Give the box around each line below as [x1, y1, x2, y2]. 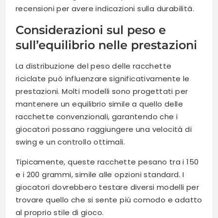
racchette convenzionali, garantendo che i [16, 111, 178, 122]
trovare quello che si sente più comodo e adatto [16, 194, 202, 205]
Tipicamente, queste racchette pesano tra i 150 [16, 156, 199, 167]
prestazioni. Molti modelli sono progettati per [16, 86, 188, 96]
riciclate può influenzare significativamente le [16, 73, 190, 84]
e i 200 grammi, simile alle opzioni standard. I [16, 169, 184, 180]
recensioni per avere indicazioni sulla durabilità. [16, 3, 194, 14]
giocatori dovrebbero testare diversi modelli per [16, 182, 200, 192]
